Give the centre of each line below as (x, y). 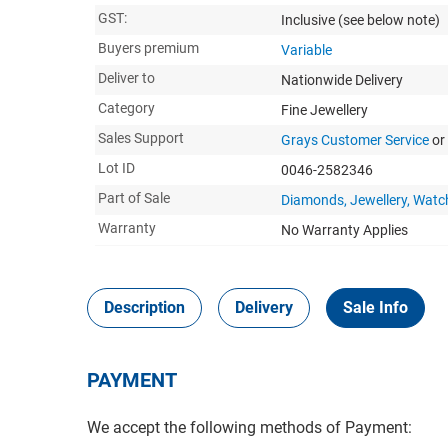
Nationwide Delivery (342, 79)
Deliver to (126, 77)
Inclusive (309, 19)
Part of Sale (134, 197)
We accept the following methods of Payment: (249, 427)
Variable (306, 49)
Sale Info (375, 307)
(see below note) (389, 19)
